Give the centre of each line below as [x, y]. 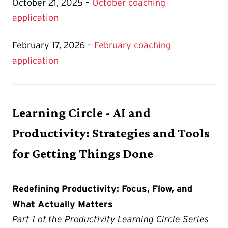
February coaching [133, 46]
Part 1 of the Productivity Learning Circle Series [110, 220]
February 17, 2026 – [53, 46]
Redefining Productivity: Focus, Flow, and [102, 189]
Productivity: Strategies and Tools [111, 133]
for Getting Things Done [83, 153]
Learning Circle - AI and [81, 112]
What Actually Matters [63, 204]
